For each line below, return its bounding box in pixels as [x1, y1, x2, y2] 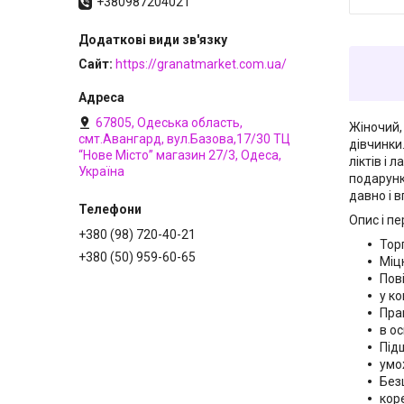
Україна [78, 164, 124, 179]
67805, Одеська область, [96, 115, 243, 131]
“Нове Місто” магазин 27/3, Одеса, [78, 148, 281, 163]
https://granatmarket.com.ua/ [115, 57, 287, 72]
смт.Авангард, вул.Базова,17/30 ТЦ [78, 132, 290, 147]
